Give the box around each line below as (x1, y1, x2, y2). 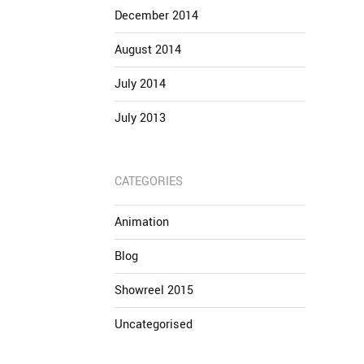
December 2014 (115, 7, 198, 24)
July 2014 (115, 76, 166, 93)
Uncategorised (115, 316, 193, 333)
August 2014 (115, 41, 181, 58)
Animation (115, 214, 169, 231)
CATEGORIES (115, 173, 183, 190)
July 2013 (115, 110, 166, 127)
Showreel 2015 (115, 282, 193, 299)
